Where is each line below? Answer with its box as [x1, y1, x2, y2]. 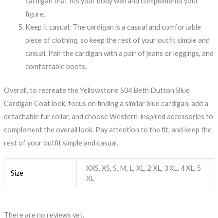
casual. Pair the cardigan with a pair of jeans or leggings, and [25, 49, 214, 58]
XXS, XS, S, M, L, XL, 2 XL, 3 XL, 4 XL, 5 [86, 163, 201, 172]
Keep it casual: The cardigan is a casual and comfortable [25, 23, 201, 32]
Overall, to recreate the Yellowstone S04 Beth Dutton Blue [3, 86, 190, 95]
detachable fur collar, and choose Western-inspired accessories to [3, 112, 213, 121]
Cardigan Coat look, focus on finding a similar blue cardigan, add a [3, 99, 208, 108]
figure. [25, 10, 45, 18]
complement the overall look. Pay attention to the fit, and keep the [3, 126, 212, 134]
